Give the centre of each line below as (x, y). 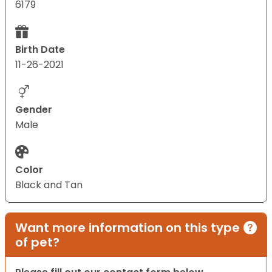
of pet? (37, 243)
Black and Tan (49, 185)
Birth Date (40, 50)
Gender (34, 110)
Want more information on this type (127, 228)
